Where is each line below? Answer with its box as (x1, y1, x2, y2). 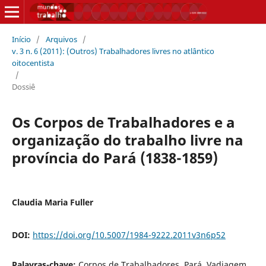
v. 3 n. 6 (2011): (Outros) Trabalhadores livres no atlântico (11, 45, 214, 56)
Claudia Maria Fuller (11, 196, 93, 208)
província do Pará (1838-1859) (11, 147, 218, 167)
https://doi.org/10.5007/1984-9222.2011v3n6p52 (32, 229, 226, 240)
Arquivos (45, 33, 77, 45)
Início (11, 33, 31, 45)
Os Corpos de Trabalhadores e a (11, 112, 235, 132)
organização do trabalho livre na (11, 129, 243, 150)
